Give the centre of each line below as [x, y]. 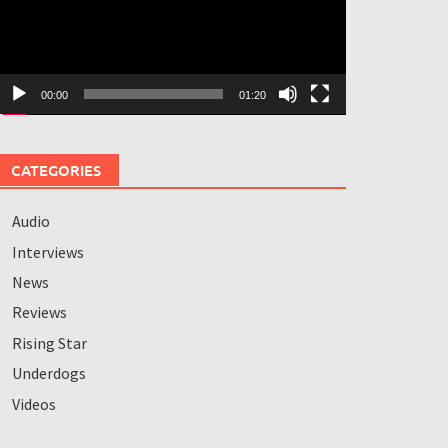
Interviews [47, 251]
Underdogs [48, 373]
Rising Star [49, 342]
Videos [33, 403]
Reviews [39, 312]
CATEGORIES [55, 170]
